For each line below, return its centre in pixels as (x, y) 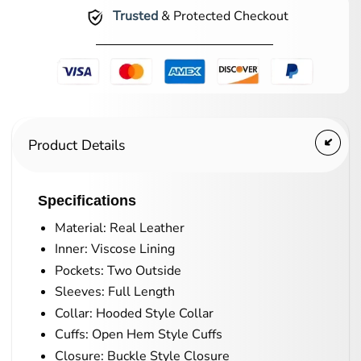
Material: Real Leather (119, 228)
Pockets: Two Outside (118, 270)
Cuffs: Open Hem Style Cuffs (138, 335)
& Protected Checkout (223, 17)
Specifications (87, 200)
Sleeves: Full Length (114, 292)
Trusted (135, 17)
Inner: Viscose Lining (114, 249)
